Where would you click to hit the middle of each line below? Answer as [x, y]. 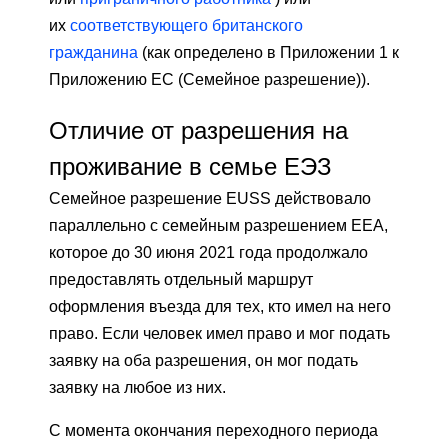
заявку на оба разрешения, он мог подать [203, 361]
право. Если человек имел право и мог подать [219, 334]
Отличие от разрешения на [198, 131]
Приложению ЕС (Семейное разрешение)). [209, 80]
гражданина [93, 53]
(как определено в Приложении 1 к [268, 53]
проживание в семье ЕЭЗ [190, 167]
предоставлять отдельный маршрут [181, 280]
